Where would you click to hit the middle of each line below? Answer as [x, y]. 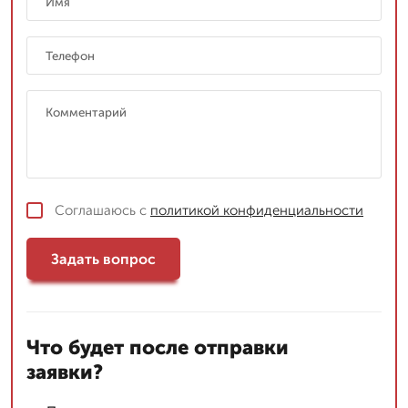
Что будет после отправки [158, 347]
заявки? [65, 372]
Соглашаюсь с [102, 210]
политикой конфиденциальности [257, 210]
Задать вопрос [103, 259]
